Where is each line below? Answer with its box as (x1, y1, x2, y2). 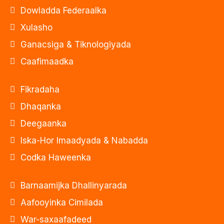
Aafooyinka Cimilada (20, 197, 103, 208)
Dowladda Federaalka (20, 5, 106, 16)
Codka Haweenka (20, 152, 91, 163)
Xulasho (20, 22, 52, 33)
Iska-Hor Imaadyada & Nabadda (20, 135, 148, 146)
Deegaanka (20, 118, 66, 129)
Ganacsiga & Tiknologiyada (20, 39, 131, 50)
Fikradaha (20, 84, 59, 95)
